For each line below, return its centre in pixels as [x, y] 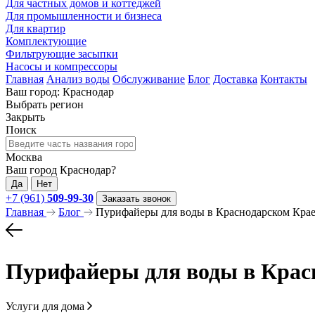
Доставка [235, 79]
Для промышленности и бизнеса [84, 16]
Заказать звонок [136, 199]
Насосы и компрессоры [62, 66]
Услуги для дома [45, 306]
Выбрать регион [45, 104]
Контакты [284, 79]
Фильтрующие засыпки [62, 54]
